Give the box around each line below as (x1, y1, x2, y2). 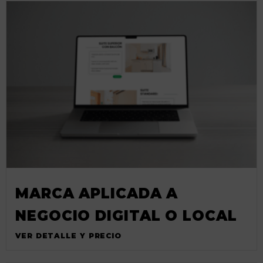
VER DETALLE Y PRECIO (15, 231, 122, 240)
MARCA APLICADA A (15, 184, 178, 202)
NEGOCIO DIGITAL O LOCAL (15, 207, 237, 224)
